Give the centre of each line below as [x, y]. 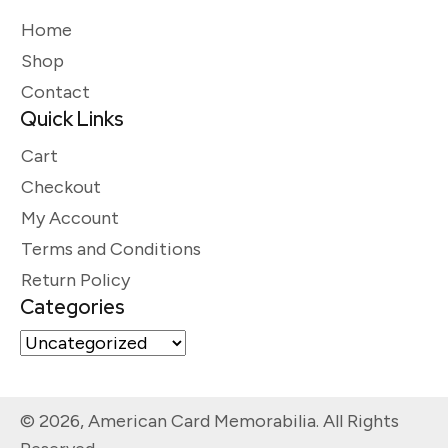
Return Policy [75, 280]
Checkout [61, 187]
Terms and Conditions [111, 249]
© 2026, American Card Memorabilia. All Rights [209, 421]
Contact [55, 92]
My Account [70, 218]
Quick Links [72, 119]
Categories [72, 307]
